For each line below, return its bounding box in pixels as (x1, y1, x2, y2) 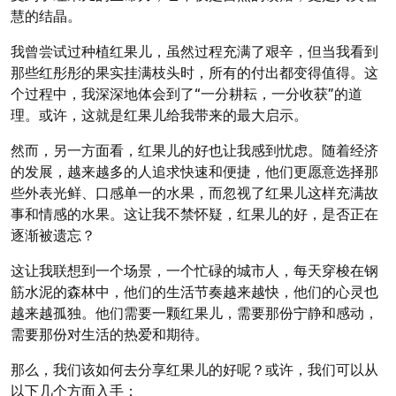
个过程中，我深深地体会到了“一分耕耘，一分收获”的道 (11, 84, 362, 102)
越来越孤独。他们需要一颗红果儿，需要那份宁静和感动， (11, 303, 378, 321)
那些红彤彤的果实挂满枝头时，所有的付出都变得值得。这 (11, 63, 378, 80)
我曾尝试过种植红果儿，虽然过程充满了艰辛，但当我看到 (11, 42, 378, 59)
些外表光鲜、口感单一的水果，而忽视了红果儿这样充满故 (11, 183, 378, 201)
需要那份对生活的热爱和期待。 (11, 324, 209, 342)
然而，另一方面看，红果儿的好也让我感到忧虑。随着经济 (11, 141, 378, 158)
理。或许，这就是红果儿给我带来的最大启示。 (11, 105, 308, 123)
